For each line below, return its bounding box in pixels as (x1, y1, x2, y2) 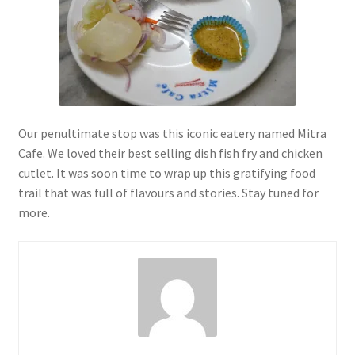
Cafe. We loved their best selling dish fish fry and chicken (17, 145, 323, 162)
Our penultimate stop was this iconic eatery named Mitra (17, 125, 326, 142)
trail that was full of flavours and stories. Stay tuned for (17, 185, 319, 201)
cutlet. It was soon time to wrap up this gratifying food (17, 165, 315, 181)
